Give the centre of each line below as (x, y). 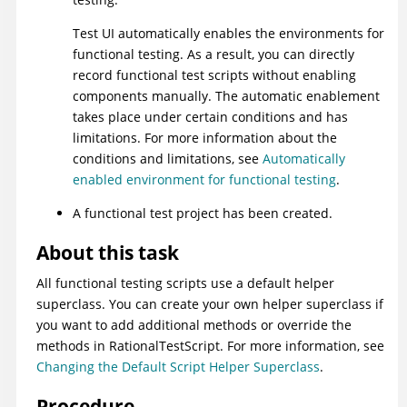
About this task (108, 253)
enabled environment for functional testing (204, 180)
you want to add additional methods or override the (194, 325)
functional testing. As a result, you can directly (213, 55)
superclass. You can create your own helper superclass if (210, 304)
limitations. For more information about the (205, 138)
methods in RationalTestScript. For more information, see (210, 346)
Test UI (94, 34)
